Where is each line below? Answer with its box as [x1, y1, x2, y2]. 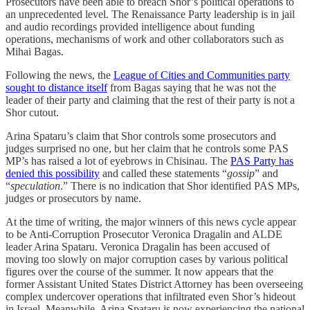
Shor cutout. [6, 106, 59, 118]
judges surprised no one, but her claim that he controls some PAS [6, 142, 289, 154]
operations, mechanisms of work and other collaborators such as [6, 33, 284, 45]
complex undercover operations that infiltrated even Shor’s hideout [6, 290, 295, 302]
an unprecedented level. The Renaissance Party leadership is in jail [6, 8, 295, 20]
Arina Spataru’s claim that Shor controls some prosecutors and [6, 129, 276, 142]
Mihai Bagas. [6, 45, 64, 57]
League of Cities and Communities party [113, 69, 290, 81]
